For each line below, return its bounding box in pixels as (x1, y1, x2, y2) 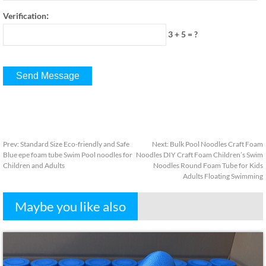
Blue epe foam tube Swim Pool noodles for (3, 150, 132, 159)
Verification (3, 11, 46, 21)
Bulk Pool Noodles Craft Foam (170, 140, 263, 148)
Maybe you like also (15, 198, 126, 214)
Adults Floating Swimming (183, 172, 263, 180)
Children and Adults (3, 161, 65, 170)
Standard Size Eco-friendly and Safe (20, 140, 129, 148)
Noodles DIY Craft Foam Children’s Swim (136, 150, 263, 159)
